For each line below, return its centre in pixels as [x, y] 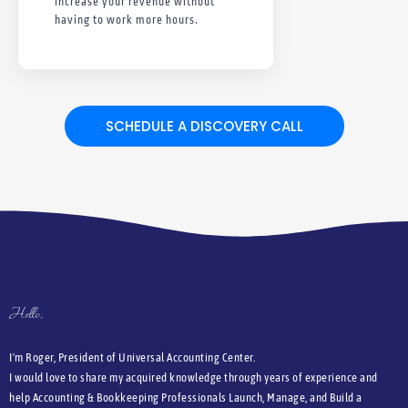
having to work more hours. [127, 20]
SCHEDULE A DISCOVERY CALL [204, 126]
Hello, [26, 312]
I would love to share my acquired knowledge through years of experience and [194, 377]
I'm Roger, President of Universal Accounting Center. [132, 357]
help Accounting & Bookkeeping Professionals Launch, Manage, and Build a [186, 397]
